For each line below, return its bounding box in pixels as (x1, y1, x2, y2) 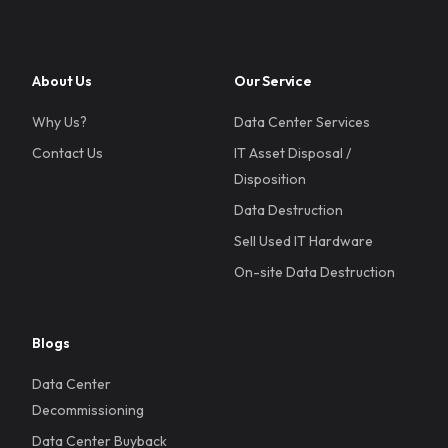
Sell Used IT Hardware (234, 232, 373, 250)
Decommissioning (32, 401, 145, 419)
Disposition (234, 170, 306, 188)
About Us (32, 72, 92, 90)
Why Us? (32, 113, 88, 131)
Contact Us (32, 144, 104, 162)
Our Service (234, 72, 312, 90)
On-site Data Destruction (234, 263, 395, 281)
